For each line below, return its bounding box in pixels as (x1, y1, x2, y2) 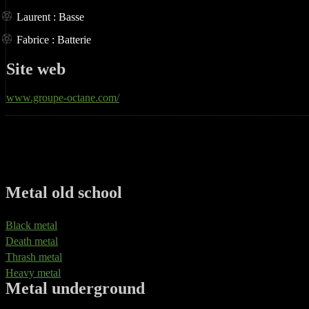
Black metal (6, 219, 57, 232)
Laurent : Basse (17, 10, 84, 23)
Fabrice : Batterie (17, 33, 91, 46)
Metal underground (6, 279, 145, 298)
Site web (6, 59, 66, 78)
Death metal (6, 235, 58, 248)
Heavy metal (6, 267, 61, 279)
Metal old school (6, 183, 122, 202)
